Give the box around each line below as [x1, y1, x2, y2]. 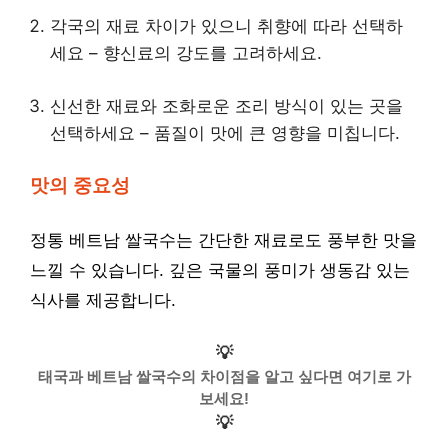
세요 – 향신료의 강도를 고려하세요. [50, 43, 322, 63]
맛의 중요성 [30, 175, 130, 196]
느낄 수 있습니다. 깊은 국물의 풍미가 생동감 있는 [30, 260, 410, 280]
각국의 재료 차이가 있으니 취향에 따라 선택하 [50, 16, 403, 36]
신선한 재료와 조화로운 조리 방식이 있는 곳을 [50, 95, 403, 116]
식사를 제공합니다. [30, 290, 176, 310]
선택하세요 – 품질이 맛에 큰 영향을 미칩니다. [50, 122, 400, 143]
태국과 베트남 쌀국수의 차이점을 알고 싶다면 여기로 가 [37, 368, 411, 385]
